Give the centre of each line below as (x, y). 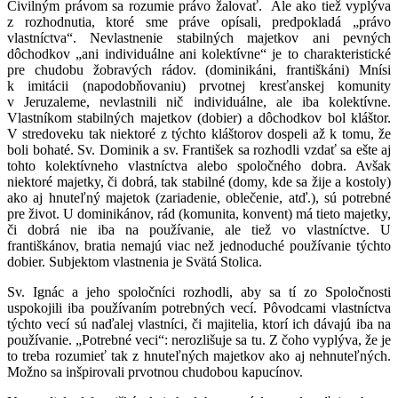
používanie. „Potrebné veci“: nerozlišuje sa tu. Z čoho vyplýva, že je (199, 339)
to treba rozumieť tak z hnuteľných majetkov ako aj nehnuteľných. (199, 355)
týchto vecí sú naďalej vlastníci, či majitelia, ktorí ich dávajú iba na (199, 323)
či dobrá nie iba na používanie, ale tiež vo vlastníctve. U (199, 229)
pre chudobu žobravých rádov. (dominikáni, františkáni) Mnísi (199, 69)
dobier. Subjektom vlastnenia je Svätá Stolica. (135, 261)
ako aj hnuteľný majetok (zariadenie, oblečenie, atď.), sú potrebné (199, 197)
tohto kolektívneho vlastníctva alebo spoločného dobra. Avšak (199, 165)
